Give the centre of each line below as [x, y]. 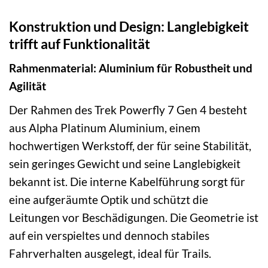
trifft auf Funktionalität [80, 43]
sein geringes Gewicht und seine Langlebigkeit [125, 164]
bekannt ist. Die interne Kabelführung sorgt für [127, 182]
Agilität [28, 86]
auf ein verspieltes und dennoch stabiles [109, 236]
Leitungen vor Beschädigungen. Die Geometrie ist [134, 218]
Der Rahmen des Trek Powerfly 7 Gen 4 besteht [128, 110]
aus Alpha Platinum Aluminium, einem [105, 128]
